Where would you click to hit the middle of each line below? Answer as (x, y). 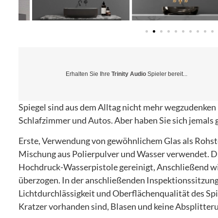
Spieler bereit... (167, 74)
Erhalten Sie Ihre (89, 74)
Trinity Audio (129, 74)
